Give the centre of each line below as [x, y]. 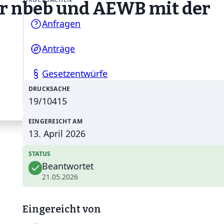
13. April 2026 [57, 134]
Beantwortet [68, 166]
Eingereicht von [61, 209]
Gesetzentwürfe [75, 74]
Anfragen [61, 24]
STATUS [39, 154]
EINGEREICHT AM [55, 121]
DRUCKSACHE [49, 89]
